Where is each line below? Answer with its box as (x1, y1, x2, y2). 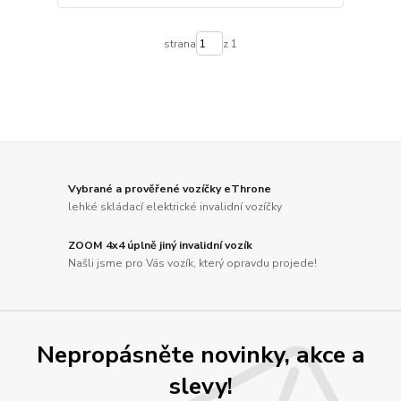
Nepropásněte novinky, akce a (36, 338, 365, 371)
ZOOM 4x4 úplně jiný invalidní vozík (68, 238, 253, 252)
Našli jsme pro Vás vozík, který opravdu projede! (68, 255, 318, 270)
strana (163, 36, 196, 51)
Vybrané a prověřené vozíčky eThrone (68, 182, 272, 197)
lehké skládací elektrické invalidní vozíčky (68, 199, 283, 214)
